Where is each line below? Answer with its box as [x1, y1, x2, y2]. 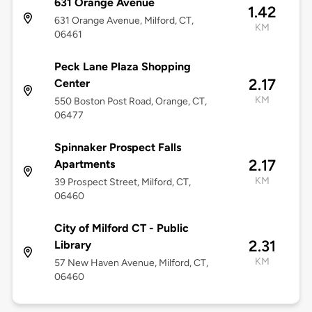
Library [54, 238, 91, 252]
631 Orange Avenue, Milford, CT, [54, 15, 194, 27]
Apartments [54, 157, 115, 171]
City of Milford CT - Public [54, 221, 189, 235]
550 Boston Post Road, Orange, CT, [54, 95, 207, 108]
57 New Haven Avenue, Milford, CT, [54, 257, 208, 270]
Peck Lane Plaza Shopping [54, 60, 191, 74]
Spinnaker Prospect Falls [54, 141, 181, 155]
